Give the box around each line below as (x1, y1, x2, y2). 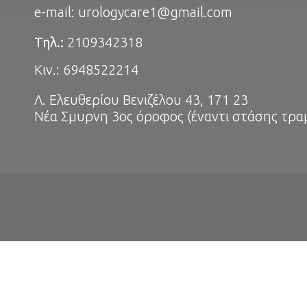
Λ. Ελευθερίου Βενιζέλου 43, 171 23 (34, 92, 248, 108)
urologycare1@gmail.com (78, 4, 232, 20)
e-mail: (34, 4, 78, 20)
